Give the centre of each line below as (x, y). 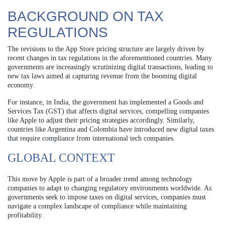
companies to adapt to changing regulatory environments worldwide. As (109, 188)
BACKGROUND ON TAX (86, 17)
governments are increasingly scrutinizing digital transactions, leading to (110, 67)
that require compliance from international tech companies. (91, 139)
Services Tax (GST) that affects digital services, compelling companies (108, 111)
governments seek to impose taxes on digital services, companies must (107, 197)
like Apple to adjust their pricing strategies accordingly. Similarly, (101, 121)
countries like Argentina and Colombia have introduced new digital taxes (111, 130)
